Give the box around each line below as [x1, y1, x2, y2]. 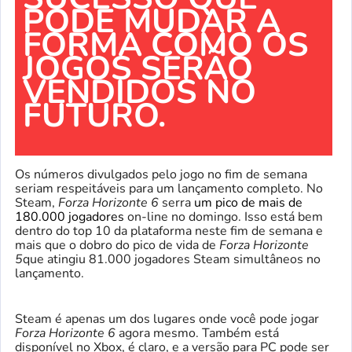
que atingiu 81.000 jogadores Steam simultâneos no [23, 251, 321, 268]
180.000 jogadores [15, 208, 124, 225]
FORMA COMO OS [23, 23, 309, 68]
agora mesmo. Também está [115, 324, 279, 342]
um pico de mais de [194, 194, 302, 211]
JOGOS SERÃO [23, 46, 253, 91]
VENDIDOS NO [23, 70, 256, 115]
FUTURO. [23, 93, 166, 138]
